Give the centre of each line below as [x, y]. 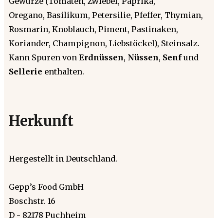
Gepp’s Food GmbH [46, 187]
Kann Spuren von [44, 57]
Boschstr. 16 [32, 201]
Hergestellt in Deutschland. [63, 158]
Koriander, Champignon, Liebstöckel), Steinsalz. [104, 43]
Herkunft [41, 121]
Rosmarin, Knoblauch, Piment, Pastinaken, [93, 29]
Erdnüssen [101, 57]
